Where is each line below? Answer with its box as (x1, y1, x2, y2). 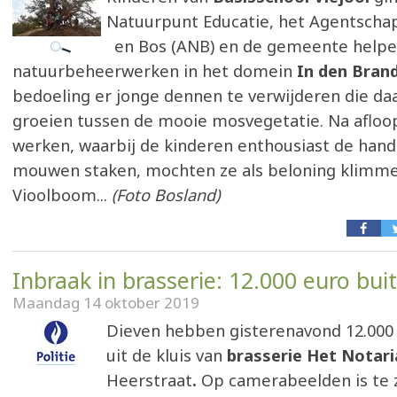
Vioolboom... (12, 184, 112, 206)
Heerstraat (106, 370, 192, 391)
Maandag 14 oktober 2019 (12, 292, 199, 313)
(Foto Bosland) (112, 184, 220, 206)
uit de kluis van (106, 345, 227, 366)
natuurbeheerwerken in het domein (12, 60, 292, 82)
